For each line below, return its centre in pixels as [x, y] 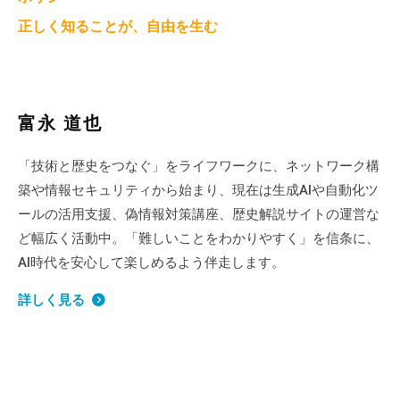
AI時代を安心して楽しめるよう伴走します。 [151, 263]
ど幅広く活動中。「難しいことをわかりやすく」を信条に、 [199, 239]
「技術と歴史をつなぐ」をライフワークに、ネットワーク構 [199, 167]
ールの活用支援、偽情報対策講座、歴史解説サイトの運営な [199, 215]
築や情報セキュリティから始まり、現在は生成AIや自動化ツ [198, 191]
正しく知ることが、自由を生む [118, 26]
